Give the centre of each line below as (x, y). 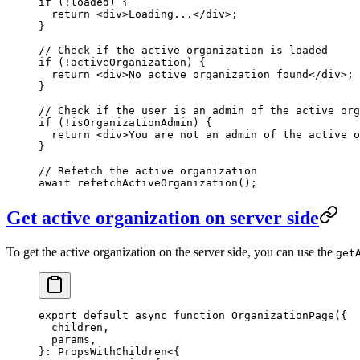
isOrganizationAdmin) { (141, 122)
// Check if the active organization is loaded (183, 50)
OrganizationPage (280, 315)
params (64, 339)
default (103, 315)
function (196, 315)
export (58, 315)
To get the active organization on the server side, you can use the (171, 252)
